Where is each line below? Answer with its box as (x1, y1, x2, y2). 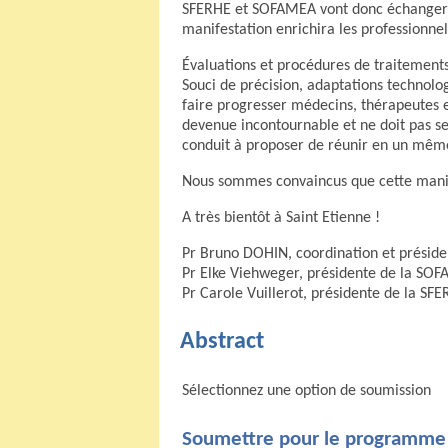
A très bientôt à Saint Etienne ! (182, 210, 380, 227)
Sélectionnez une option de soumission (182, 383, 431, 400)
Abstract (180, 330, 264, 355)
